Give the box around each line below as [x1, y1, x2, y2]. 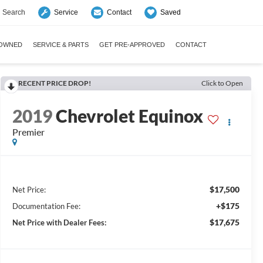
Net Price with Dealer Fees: [12, 218, 106, 228]
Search [2, 8, 25, 16]
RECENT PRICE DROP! [18, 79, 91, 87]
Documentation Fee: [12, 201, 80, 211]
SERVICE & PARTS [33, 41, 89, 48]
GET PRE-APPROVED [99, 41, 165, 48]
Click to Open [201, 79, 243, 87]
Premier [12, 126, 45, 138]
